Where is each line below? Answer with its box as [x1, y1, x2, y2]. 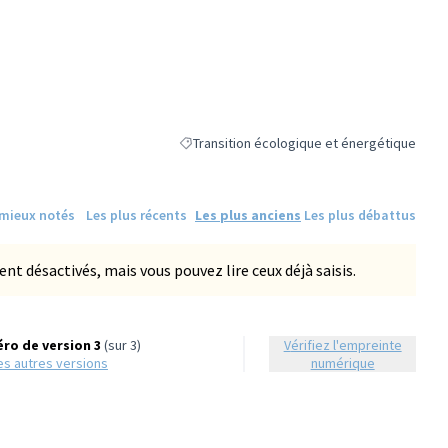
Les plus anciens [195, 205, 301, 224]
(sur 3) [100, 335, 141, 354]
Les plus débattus [304, 205, 416, 224]
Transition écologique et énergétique [193, 134, 416, 152]
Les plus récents [85, 205, 187, 224]
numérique [310, 353, 375, 372]
